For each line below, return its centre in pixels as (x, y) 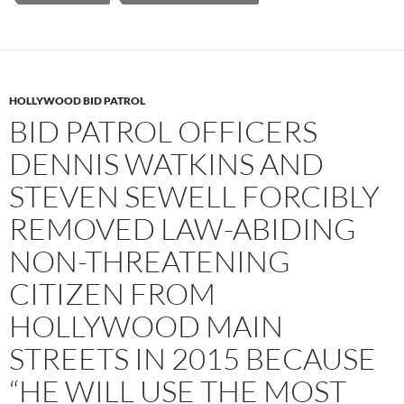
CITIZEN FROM (112, 294)
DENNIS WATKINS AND (166, 164)
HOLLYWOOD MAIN (146, 326)
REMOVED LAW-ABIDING (183, 229)
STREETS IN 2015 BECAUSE (193, 359)
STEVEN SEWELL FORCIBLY (194, 197)
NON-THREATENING (150, 262)
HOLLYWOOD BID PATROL (77, 101)
